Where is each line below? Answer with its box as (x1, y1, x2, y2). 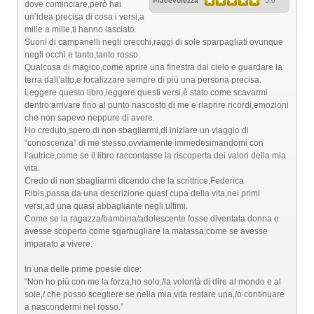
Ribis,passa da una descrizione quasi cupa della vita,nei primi (25, 189, 260, 198)
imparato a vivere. (25, 239, 93, 249)
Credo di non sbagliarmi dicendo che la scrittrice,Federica (25, 176, 244, 186)
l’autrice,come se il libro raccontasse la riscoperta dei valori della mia (25, 151, 286, 161)
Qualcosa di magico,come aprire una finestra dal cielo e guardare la (25, 62, 282, 72)
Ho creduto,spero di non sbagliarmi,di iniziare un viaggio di (25, 125, 249, 135)
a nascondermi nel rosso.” (25, 302, 123, 312)
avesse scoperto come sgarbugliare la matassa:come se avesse (25, 226, 268, 236)
